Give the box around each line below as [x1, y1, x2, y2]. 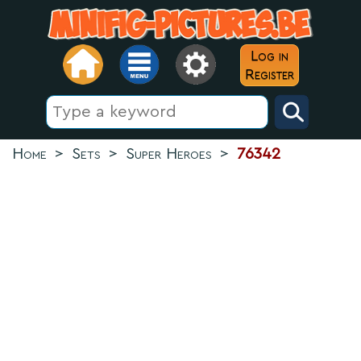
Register [244, 67, 294, 81]
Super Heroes [126, 146, 212, 162]
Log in [250, 48, 288, 63]
